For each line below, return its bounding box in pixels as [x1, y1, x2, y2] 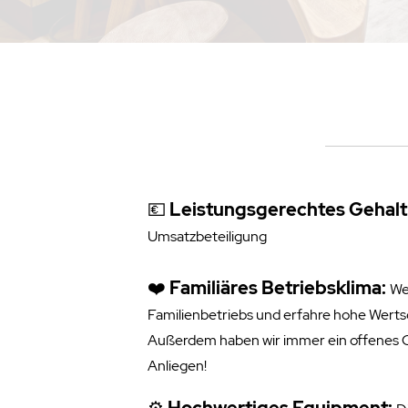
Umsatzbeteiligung [148, 227, 267, 247]
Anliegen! [148, 356, 207, 376]
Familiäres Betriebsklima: [169, 276, 386, 301]
